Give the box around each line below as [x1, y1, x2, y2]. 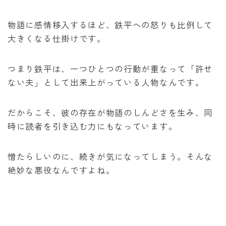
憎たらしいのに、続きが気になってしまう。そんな [8, 150, 213, 162]
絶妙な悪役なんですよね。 [8, 163, 115, 176]
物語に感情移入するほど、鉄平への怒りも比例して [8, 18, 213, 31]
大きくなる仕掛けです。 [8, 32, 106, 44]
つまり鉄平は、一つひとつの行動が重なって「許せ [8, 62, 213, 75]
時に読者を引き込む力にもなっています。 [8, 120, 178, 132]
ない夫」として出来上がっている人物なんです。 [8, 76, 204, 88]
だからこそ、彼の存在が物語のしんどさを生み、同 [8, 106, 213, 119]
